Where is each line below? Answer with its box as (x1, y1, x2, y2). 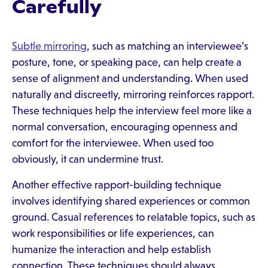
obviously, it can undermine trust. (12, 153, 163, 165)
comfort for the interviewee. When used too (12, 137, 214, 149)
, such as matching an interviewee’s (87, 40, 248, 52)
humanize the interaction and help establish (12, 243, 211, 255)
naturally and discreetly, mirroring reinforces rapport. (12, 89, 254, 100)
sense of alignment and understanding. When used (12, 72, 248, 84)
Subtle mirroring (12, 40, 87, 52)
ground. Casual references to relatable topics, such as (12, 211, 255, 223)
